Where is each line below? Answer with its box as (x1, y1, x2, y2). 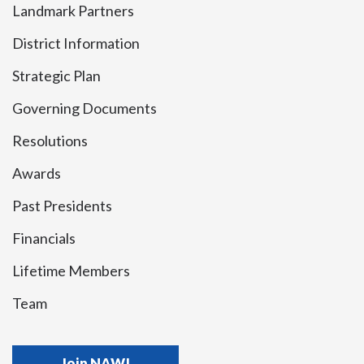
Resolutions (12, 131, 88, 149)
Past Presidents (12, 196, 112, 214)
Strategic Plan (12, 66, 101, 84)
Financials (12, 228, 76, 247)
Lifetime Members (12, 261, 130, 279)
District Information (12, 33, 140, 52)
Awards (12, 163, 61, 182)
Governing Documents (12, 98, 157, 117)
